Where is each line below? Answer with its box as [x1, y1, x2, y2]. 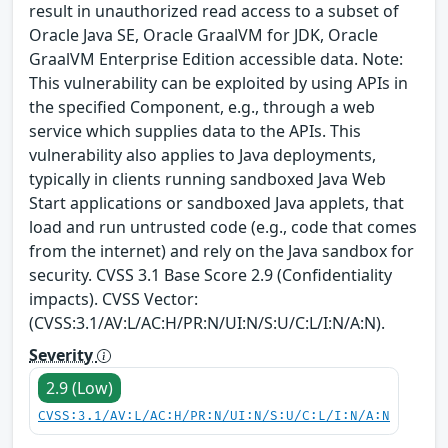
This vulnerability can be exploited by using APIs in [29, 71, 408, 94]
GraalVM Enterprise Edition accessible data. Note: [29, 47, 403, 70]
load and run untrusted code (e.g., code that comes [29, 215, 417, 238]
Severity [29, 343, 97, 366]
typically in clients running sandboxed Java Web [29, 167, 386, 190]
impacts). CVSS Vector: [29, 287, 198, 310]
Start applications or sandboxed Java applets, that [29, 191, 404, 214]
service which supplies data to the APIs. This [29, 119, 361, 142]
